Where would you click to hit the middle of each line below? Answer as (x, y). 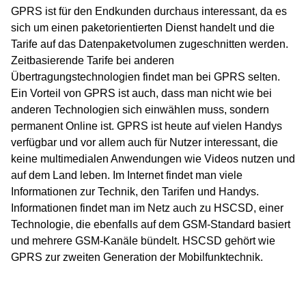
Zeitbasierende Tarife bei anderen (93, 61)
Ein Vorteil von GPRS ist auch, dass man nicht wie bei (141, 94)
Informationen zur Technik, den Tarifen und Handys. (135, 192)
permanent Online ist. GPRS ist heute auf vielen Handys (147, 126)
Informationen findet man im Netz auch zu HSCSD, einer (147, 208)
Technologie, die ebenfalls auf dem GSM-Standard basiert (151, 225)
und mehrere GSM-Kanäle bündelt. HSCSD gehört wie (143, 241)
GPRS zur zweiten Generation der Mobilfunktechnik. (137, 258)
